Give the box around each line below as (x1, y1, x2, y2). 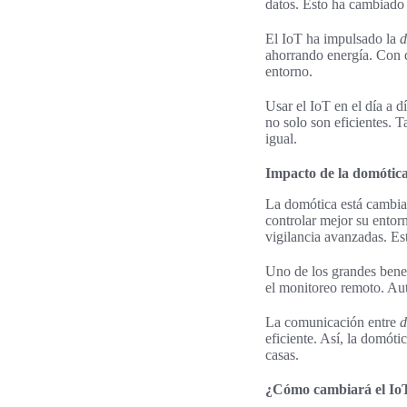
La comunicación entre (265, 313, 400, 330)
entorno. (265, 63, 313, 79)
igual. (265, 130, 297, 146)
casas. (265, 346, 299, 362)
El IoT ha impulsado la (265, 30, 400, 46)
